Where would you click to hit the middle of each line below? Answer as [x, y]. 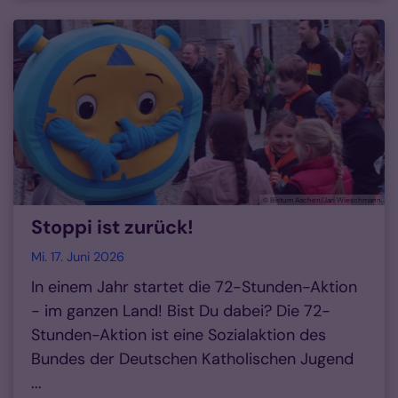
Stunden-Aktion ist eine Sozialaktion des [179, 335]
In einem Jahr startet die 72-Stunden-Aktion [194, 287]
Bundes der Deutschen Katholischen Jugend [192, 359]
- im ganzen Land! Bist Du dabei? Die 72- [181, 311]
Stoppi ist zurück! [112, 228]
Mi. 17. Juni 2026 [78, 257]
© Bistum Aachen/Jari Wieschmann [322, 200]
